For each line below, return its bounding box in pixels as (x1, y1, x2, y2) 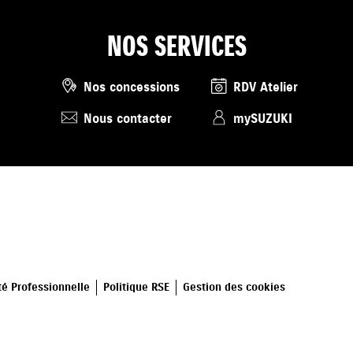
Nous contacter (84, 111, 172, 128)
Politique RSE (102, 281, 169, 295)
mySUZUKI (233, 111, 292, 128)
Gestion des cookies (182, 281, 285, 295)
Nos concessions (84, 80, 180, 96)
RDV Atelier (233, 80, 298, 96)
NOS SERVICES (106, 28, 247, 65)
